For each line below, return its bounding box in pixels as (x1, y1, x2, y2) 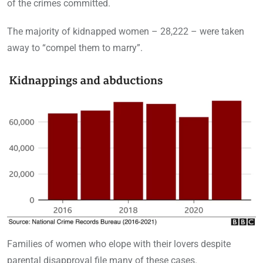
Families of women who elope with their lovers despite (7, 238, 231, 249)
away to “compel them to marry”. (7, 42, 143, 54)
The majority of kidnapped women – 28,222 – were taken (7, 26, 244, 38)
